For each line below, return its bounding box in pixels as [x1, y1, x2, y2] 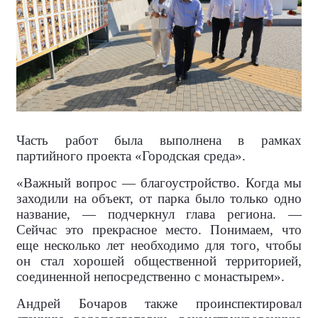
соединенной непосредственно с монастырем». [16, 268, 285, 284]
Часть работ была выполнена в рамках [16, 132, 302, 148]
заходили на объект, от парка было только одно [16, 190, 302, 206]
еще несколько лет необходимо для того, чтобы [16, 237, 302, 253]
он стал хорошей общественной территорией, [16, 253, 302, 268]
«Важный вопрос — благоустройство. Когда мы [16, 175, 302, 190]
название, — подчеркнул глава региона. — [16, 206, 302, 221]
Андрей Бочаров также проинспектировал [16, 295, 302, 311]
